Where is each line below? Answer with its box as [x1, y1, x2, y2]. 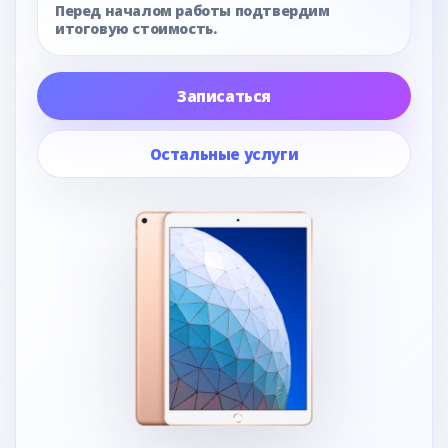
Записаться [177, 85, 271, 106]
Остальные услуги [149, 143, 299, 164]
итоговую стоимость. [55, 19, 217, 38]
